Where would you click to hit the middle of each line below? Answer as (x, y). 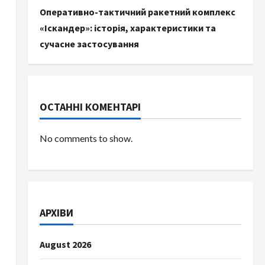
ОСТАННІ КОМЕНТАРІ (90, 107)
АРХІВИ (56, 213)
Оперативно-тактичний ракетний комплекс (137, 12)
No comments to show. (86, 138)
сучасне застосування (89, 44)
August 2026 (65, 244)
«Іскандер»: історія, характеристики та (127, 28)
